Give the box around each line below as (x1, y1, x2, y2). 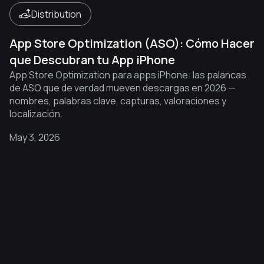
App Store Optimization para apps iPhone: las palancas (9, 68, 246, 81)
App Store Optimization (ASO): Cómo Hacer (9, 35, 255, 51)
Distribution (31, 8, 81, 21)
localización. (9, 107, 62, 120)
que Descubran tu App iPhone (9, 52, 175, 68)
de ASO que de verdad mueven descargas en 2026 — (9, 81, 236, 94)
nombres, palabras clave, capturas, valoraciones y (9, 94, 226, 107)
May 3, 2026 (9, 131, 60, 144)
